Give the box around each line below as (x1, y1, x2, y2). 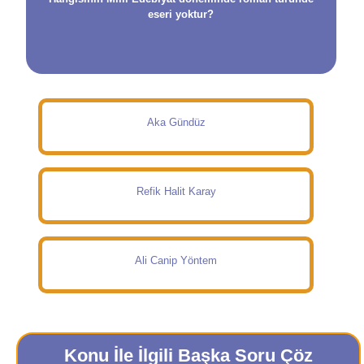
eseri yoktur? (148, 8, 214, 20)
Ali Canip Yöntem (135, 254, 218, 266)
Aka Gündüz (146, 116, 206, 128)
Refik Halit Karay (136, 185, 216, 197)
